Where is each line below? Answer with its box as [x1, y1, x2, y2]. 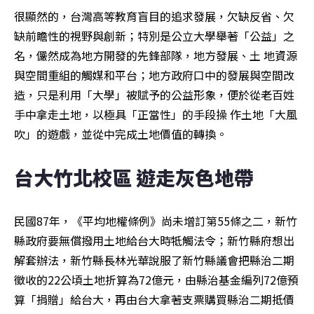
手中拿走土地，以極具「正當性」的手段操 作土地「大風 [14, 105, 297, 123]
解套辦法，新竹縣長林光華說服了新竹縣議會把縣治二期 [14, 251, 294, 268]
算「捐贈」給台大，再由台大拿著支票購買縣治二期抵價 [14, 290, 294, 308]
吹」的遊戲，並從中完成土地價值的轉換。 [14, 125, 227, 142]
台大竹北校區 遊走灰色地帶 [14, 163, 254, 191]
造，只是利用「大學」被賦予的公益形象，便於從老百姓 [14, 86, 294, 103]
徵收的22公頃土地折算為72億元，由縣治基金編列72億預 [14, 271, 299, 288]
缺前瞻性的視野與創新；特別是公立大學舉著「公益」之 [14, 27, 294, 44]
